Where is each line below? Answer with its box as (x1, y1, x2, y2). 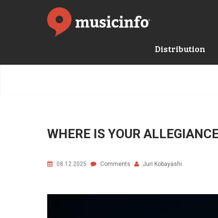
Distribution (155, 43, 205, 54)
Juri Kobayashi (143, 161, 182, 167)
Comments (100, 161, 130, 167)
